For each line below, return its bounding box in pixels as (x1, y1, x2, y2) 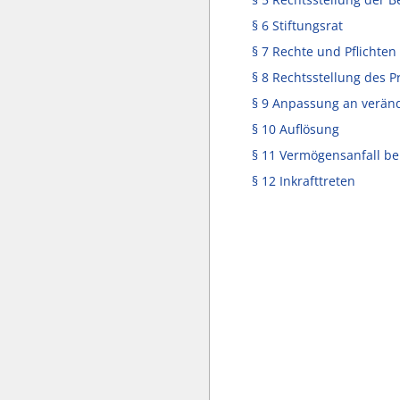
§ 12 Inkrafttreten (252, 172, 355, 189)
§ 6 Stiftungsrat (252, 17, 343, 34)
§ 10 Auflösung (252, 121, 339, 137)
